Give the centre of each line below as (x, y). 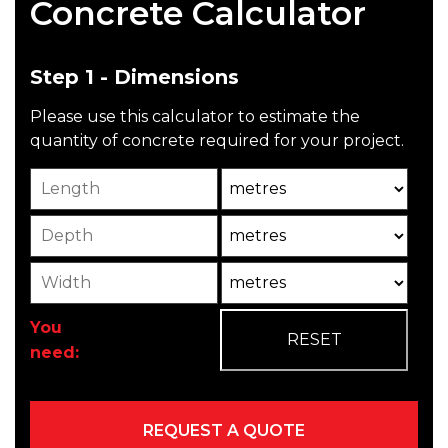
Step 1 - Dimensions (134, 77)
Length (61, 177)
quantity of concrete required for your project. (217, 141)
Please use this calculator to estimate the (195, 117)
